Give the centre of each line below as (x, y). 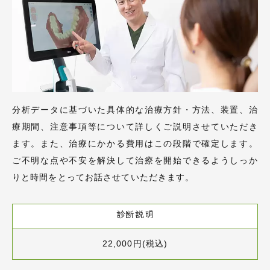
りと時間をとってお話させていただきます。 (103, 177)
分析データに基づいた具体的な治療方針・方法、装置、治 (135, 109)
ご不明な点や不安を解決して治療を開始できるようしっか (135, 160)
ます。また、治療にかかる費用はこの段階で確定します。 (135, 143)
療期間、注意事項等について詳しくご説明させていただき (135, 126)
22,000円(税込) (135, 243)
